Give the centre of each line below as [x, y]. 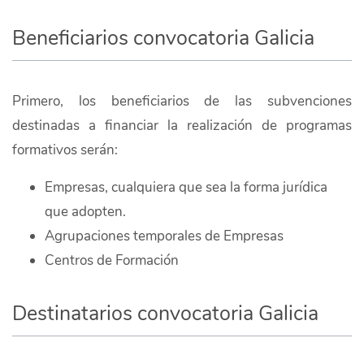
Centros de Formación [112, 260]
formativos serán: [65, 149]
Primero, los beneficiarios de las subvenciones [182, 101]
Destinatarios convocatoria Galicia [165, 313]
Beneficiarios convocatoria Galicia [163, 38]
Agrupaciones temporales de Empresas [164, 236]
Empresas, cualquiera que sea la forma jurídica [186, 187]
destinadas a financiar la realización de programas [182, 125]
